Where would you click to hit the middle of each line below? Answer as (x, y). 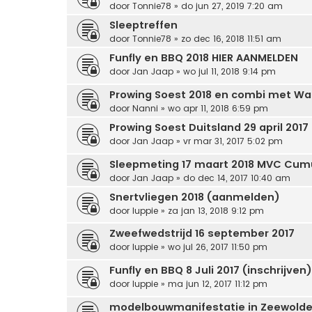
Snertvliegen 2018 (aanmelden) (195, 197)
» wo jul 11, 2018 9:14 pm (225, 72)
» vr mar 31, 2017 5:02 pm (228, 141)
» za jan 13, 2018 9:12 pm (211, 210)
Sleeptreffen (143, 25)
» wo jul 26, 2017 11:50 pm (213, 247)
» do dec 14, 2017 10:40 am (232, 178)
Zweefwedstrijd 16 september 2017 (202, 234)
